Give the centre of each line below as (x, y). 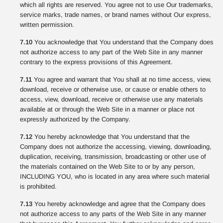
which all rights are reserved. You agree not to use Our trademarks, (116, 5)
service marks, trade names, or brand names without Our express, (115, 15)
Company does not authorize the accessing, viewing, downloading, (116, 147)
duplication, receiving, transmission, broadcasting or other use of (113, 157)
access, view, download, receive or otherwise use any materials (111, 99)
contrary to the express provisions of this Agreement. (96, 62)
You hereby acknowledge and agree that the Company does (119, 204)
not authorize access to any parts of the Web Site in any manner (113, 214)
